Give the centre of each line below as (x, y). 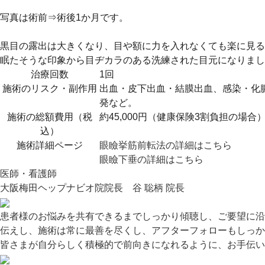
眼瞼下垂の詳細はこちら (151, 159)
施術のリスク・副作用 (50, 88)
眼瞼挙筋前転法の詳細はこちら (166, 145)
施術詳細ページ (50, 145)
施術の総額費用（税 (50, 117)
